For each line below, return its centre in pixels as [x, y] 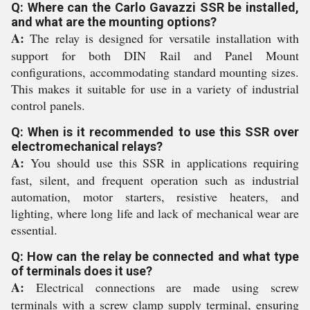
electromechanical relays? [87, 146]
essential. [34, 230]
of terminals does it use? [82, 271]
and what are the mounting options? [114, 22]
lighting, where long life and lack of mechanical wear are [155, 213]
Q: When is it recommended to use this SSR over [155, 132]
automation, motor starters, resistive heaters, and [155, 197]
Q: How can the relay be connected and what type [155, 256]
